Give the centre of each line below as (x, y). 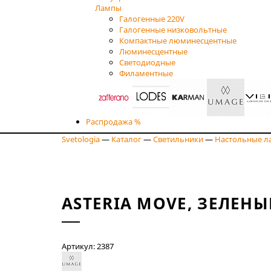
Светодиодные (147, 62)
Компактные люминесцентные (178, 40)
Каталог (126, 139)
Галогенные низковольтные (173, 29)
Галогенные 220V (152, 18)
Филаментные (146, 73)
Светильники (178, 139)
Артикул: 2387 (88, 246)
